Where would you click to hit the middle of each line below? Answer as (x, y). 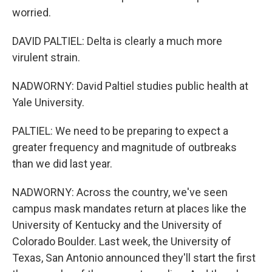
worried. (32, 12)
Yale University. (48, 102)
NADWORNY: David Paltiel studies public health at (130, 86)
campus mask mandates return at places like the (129, 209)
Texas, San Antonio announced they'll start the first (134, 258)
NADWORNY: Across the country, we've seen (120, 192)
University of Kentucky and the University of (117, 225)
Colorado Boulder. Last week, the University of (122, 241)
